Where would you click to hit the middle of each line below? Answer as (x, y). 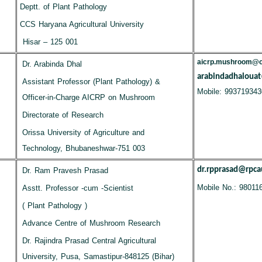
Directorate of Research (63, 115)
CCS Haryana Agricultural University (82, 24)
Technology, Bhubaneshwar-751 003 (83, 148)
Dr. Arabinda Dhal (52, 64)
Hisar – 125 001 (49, 42)
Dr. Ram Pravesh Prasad (65, 170)
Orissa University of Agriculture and (83, 132)
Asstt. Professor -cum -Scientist (78, 188)
